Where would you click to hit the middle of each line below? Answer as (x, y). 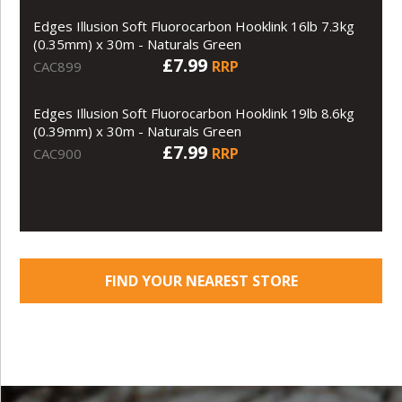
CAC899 (58, 66)
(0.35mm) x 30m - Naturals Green (138, 44)
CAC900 (58, 153)
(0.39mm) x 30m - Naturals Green (138, 131)
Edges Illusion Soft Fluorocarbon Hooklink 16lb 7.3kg (194, 26)
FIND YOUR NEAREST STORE (201, 280)
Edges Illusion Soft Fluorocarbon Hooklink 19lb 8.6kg (194, 113)
